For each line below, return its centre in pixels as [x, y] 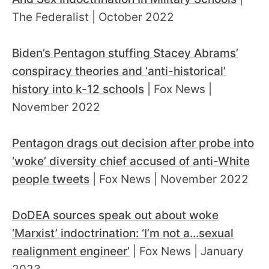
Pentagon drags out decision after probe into [133, 144]
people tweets [51, 180]
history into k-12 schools [78, 89]
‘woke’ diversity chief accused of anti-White [131, 162]
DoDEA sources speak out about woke [115, 216]
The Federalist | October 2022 [95, 17]
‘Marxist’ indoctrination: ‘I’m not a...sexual [123, 234]
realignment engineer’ [71, 252]
